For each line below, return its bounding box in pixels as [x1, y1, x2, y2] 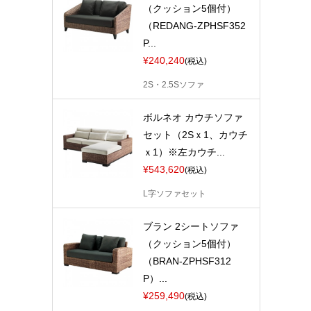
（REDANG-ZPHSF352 [142, 20, 246, 32]
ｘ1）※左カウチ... [142, 146, 225, 158]
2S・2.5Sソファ [142, 79, 204, 90]
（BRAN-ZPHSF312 [142, 255, 231, 267]
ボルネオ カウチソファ [142, 111, 243, 123]
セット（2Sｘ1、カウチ [142, 128, 248, 140]
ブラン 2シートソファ [142, 220, 239, 232]
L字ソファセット [142, 188, 206, 199]
